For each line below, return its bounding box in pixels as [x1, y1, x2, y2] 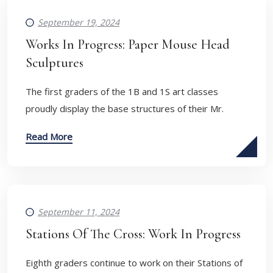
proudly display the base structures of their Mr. [26, 102, 224, 115]
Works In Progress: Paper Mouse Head [26, 37, 230, 52]
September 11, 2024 [38, 206, 119, 218]
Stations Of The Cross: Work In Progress [26, 226, 241, 242]
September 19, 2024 [38, 16, 119, 28]
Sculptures [26, 55, 83, 71]
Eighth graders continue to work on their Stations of [26, 257, 243, 269]
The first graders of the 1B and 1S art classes [26, 85, 218, 97]
